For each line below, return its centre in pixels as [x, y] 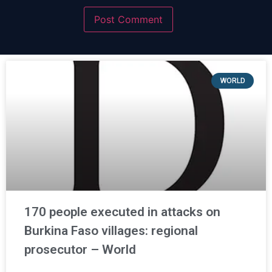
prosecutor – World [80, 249]
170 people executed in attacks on [122, 212]
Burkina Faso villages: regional [111, 230]
